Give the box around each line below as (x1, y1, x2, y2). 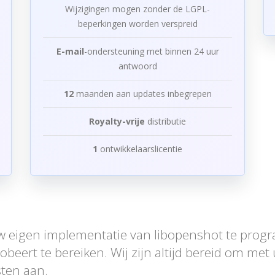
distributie (145, 115, 186, 127)
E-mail (56, 45, 84, 57)
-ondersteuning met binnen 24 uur (83, 45, 219, 57)
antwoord (118, 60, 157, 72)
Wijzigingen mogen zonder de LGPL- (65, 3, 210, 15)
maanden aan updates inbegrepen (73, 88, 212, 99)
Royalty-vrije (89, 115, 145, 127)
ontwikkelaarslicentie (98, 143, 182, 155)
